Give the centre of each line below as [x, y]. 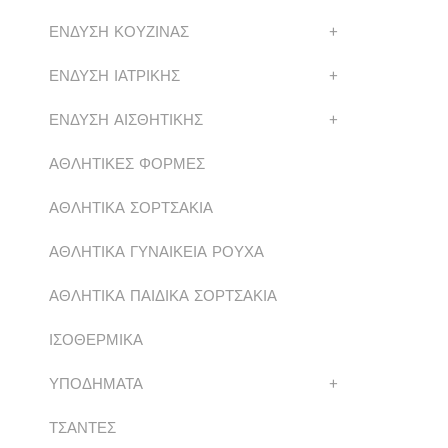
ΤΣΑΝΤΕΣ [82, 428]
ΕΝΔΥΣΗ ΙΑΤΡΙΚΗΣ [114, 76]
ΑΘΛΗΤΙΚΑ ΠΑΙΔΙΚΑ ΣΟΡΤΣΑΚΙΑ [162, 296]
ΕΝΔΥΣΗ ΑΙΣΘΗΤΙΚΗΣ [125, 120]
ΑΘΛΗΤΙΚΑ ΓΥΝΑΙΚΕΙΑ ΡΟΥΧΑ [156, 252]
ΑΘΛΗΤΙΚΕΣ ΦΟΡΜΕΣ [126, 164]
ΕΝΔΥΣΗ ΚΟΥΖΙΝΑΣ [118, 32]
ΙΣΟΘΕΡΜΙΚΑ [95, 340]
